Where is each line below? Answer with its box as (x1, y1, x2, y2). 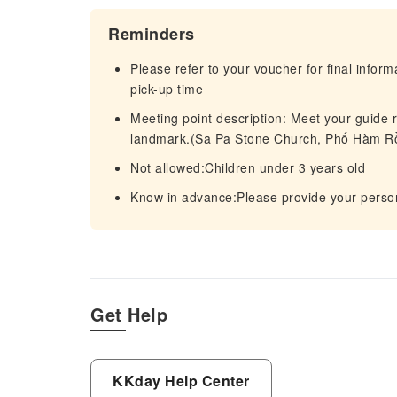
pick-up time (130, 80, 203, 97)
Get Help (90, 301, 167, 327)
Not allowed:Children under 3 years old (130, 159, 365, 176)
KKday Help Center (113, 370, 250, 391)
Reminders (108, 22, 195, 45)
